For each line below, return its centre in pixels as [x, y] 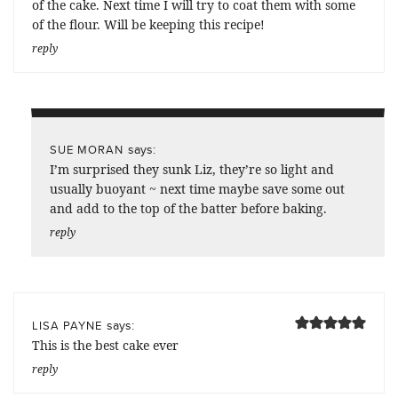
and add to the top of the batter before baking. [188, 208]
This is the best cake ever [105, 345]
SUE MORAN [87, 149]
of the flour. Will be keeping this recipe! [148, 24]
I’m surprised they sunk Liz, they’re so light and [192, 169]
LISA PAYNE [67, 325]
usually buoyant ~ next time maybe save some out [197, 188]
